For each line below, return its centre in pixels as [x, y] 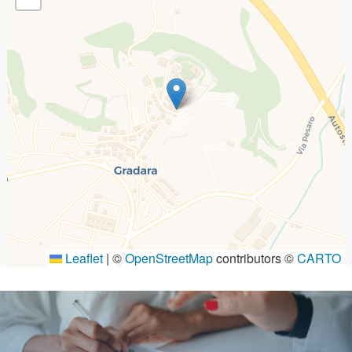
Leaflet [82, 258]
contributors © [255, 258]
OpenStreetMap [169, 258]
